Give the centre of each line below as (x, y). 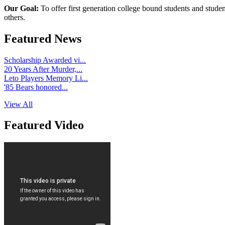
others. (15, 17)
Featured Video (44, 125)
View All (18, 104)
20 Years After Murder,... (43, 69)
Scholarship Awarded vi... (45, 60)
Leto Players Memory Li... (46, 78)
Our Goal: (21, 8)
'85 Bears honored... (36, 87)
